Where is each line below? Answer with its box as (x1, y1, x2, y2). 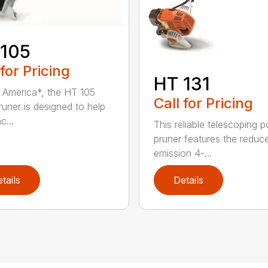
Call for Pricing (153, 95, 253, 112)
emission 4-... (153, 147, 212, 160)
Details (173, 174, 203, 187)
